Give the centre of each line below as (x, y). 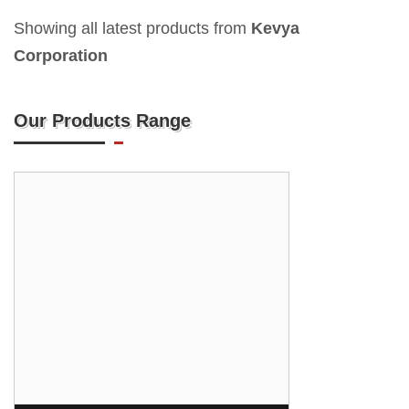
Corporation (61, 56)
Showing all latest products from (132, 28)
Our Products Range (102, 121)
